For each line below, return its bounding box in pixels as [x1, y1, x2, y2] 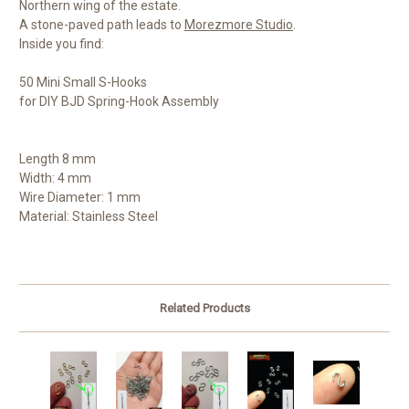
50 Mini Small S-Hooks [19, 75, 147, 90]
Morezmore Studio [184, 17, 293, 33]
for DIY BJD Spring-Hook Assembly [19, 94, 219, 110]
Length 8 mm [19, 152, 96, 167]
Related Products [159, 301, 250, 316]
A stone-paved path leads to [19, 17, 184, 33]
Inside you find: [19, 37, 104, 52]
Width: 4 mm [19, 171, 91, 186]
